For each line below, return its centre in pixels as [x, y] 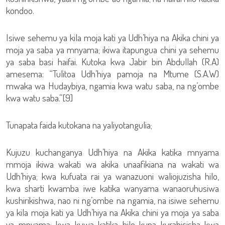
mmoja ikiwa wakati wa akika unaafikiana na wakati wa [113, 164]
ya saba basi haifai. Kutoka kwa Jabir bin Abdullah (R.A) [113, 62]
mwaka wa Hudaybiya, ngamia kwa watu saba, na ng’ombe [113, 86]
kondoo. [20, 10]
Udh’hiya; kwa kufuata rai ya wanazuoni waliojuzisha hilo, [113, 176]
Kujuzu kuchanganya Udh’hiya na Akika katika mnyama [113, 152]
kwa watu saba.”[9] [39, 98]
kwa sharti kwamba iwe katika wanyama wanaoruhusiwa [113, 188]
